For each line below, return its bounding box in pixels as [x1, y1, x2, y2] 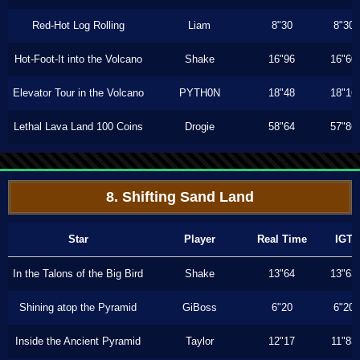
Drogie [184, 121, 215, 133]
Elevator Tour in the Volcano [12, 87, 144, 99]
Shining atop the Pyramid [19, 301, 137, 313]
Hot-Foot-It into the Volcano [14, 53, 142, 65]
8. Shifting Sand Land [106, 189, 254, 205]
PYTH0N [178, 87, 220, 99]
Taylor [185, 335, 214, 347]
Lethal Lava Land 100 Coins [13, 121, 143, 133]
